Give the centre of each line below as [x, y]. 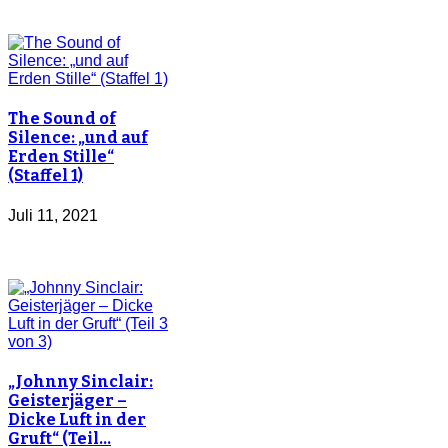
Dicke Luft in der [77, 419]
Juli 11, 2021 [53, 215]
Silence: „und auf [78, 138]
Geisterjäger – [67, 400]
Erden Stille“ [61, 157]
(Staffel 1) [45, 176]
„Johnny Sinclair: [80, 381]
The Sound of [62, 119]
